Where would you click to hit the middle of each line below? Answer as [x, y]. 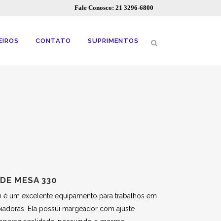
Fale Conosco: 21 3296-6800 [114, 8]
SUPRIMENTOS [113, 41]
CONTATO [53, 41]
